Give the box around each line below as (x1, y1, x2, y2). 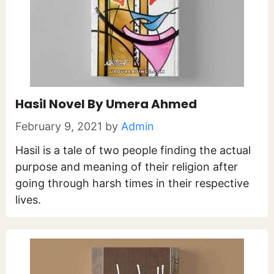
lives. (15, 193, 41, 206)
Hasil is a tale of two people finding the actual (15, 144, 251, 157)
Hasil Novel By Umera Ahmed (15, 95, 197, 113)
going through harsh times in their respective (15, 177, 249, 190)
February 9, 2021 (15, 120, 102, 133)
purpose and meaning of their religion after (15, 160, 238, 173)
